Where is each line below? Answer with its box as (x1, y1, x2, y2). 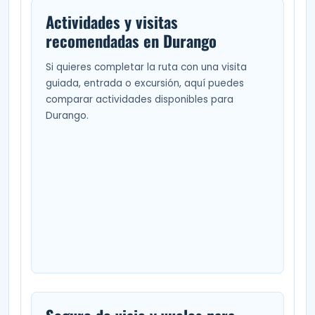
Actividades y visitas (45, 9, 178, 34)
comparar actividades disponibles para (45, 92, 233, 106)
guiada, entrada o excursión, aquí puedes (45, 76, 244, 90)
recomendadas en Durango (45, 28, 217, 53)
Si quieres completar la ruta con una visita (45, 60, 247, 74)
